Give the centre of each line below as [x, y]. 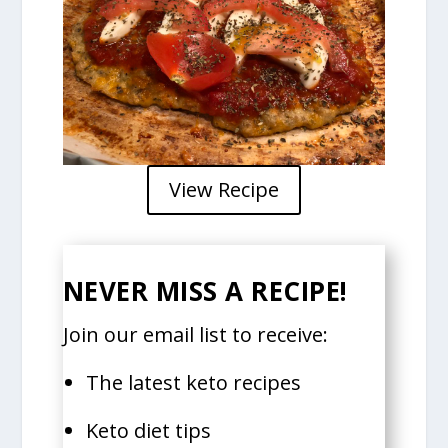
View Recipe [223, 190]
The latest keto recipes [193, 383]
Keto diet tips [148, 431]
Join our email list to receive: [195, 335]
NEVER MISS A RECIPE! [209, 291]
